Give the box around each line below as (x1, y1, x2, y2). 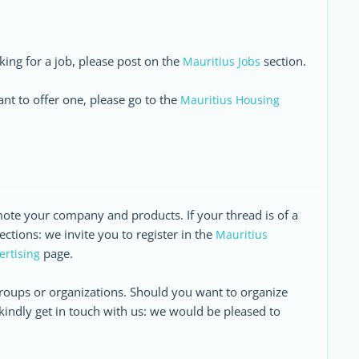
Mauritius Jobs (183, 54, 260, 69)
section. (260, 53, 306, 69)
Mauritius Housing (180, 92, 280, 107)
